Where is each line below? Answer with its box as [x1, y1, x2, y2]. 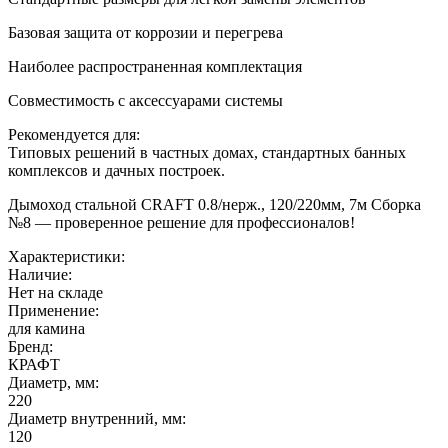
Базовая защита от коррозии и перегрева [8, 23, 283, 41]
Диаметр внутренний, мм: [8, 409, 186, 427]
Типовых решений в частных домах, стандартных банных [8, 143, 406, 161]
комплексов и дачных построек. [8, 161, 225, 179]
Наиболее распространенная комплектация [8, 57, 302, 75]
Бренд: [8, 337, 53, 355]
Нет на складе [8, 283, 103, 301]
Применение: [8, 301, 99, 319]
